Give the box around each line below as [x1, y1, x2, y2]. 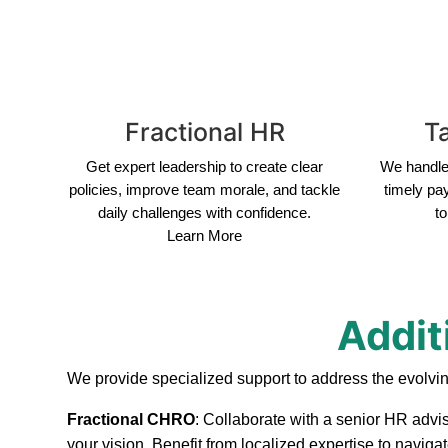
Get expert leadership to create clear [86, 158, 324, 176]
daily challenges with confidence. [98, 204, 312, 222]
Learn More [167, 227, 243, 245]
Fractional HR [124, 117, 285, 148]
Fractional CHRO [67, 411, 196, 429]
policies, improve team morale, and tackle [69, 181, 341, 199]
